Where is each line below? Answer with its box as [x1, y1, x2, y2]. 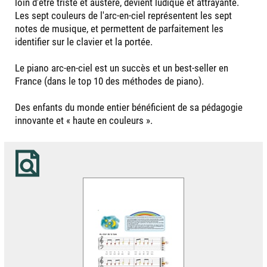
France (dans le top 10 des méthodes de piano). [15, 74, 204, 87]
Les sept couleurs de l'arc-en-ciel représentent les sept [15, 9, 232, 21]
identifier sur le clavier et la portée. [15, 35, 153, 48]
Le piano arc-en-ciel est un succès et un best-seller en [15, 61, 228, 74]
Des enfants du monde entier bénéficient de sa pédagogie [15, 101, 243, 113]
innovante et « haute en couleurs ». [15, 114, 153, 126]
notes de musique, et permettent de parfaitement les [15, 22, 223, 35]
